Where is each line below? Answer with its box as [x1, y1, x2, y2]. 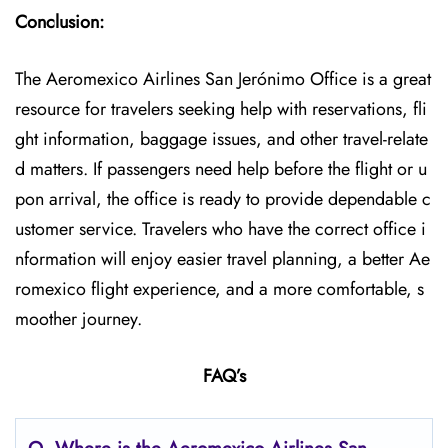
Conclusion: [15, 9, 104, 35]
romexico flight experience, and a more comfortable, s [15, 276, 424, 302]
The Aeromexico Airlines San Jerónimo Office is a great [15, 66, 431, 92]
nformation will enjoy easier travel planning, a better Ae [15, 246, 430, 272]
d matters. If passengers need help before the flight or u [15, 156, 427, 182]
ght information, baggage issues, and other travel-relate [15, 126, 428, 152]
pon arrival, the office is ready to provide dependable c [15, 186, 431, 212]
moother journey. [15, 306, 142, 332]
